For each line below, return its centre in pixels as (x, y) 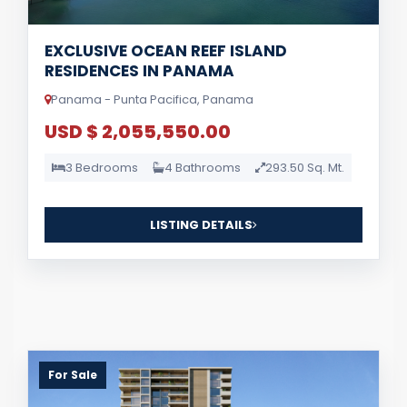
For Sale (73, 374)
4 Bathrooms (203, 167)
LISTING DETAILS (201, 224)
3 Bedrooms (102, 167)
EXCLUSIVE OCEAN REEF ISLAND (166, 50)
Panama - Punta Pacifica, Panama (152, 99)
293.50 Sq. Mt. (305, 167)
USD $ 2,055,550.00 (138, 131)
